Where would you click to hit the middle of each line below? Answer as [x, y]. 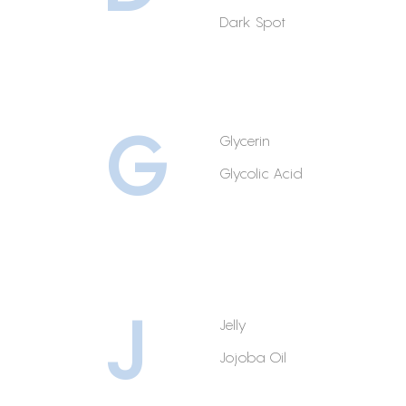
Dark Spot [252, 21]
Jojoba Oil [253, 357]
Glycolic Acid [261, 173]
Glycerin [245, 140]
